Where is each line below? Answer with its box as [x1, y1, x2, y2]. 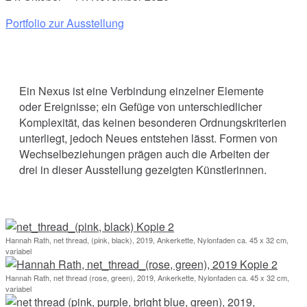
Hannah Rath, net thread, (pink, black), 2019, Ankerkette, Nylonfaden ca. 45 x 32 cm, [5, 234, 288, 245]
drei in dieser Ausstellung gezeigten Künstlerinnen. [19, 161, 267, 177]
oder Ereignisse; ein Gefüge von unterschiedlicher [19, 98, 262, 114]
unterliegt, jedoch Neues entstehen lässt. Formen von [19, 130, 278, 146]
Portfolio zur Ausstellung [5, 14, 124, 31]
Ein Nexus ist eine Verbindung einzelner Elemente [19, 82, 264, 99]
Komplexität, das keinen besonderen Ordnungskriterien [19, 114, 286, 130]
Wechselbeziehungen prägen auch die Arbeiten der [19, 145, 269, 162]
